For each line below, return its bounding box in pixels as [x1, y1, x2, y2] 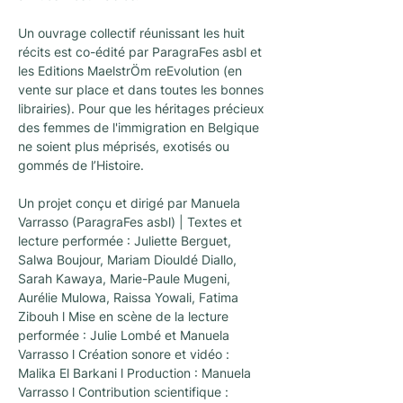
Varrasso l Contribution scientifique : [18, 384, 232, 399]
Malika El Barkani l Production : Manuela [18, 365, 255, 381]
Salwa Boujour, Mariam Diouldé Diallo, [18, 252, 240, 267]
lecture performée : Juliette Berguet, [18, 233, 235, 248]
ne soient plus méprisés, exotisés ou [18, 139, 233, 154]
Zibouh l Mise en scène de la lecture [18, 309, 232, 324]
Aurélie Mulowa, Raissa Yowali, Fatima [18, 290, 242, 305]
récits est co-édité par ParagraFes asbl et [18, 44, 265, 59]
